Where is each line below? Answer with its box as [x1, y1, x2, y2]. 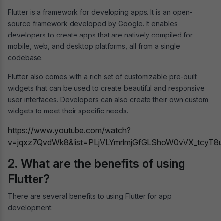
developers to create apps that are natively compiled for [8, 30, 193, 39]
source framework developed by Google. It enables [8, 19, 178, 28]
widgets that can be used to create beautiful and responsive [8, 83, 205, 92]
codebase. [8, 53, 43, 62]
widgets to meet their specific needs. [8, 106, 128, 115]
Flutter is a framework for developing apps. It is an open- [8, 7, 193, 16]
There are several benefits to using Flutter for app [8, 191, 172, 200]
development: [8, 203, 53, 212]
